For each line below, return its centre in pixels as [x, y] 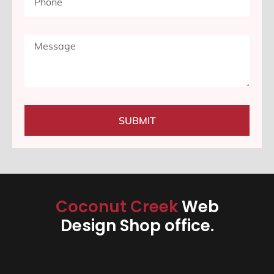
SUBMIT [137, 121]
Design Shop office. [137, 226]
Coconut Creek [118, 207]
